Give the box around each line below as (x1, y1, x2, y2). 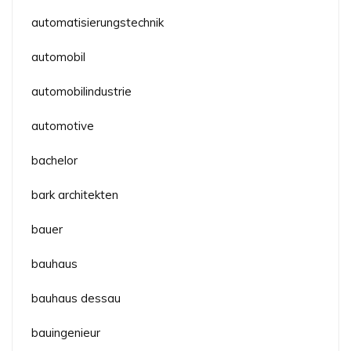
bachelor (31, 153, 78, 168)
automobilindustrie (31, 84, 132, 100)
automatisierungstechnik (31, 15, 164, 31)
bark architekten (31, 187, 118, 203)
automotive (31, 118, 94, 134)
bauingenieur (31, 325, 100, 341)
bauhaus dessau (31, 291, 121, 306)
